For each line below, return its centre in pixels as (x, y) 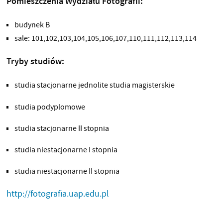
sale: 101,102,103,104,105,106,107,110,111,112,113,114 (105, 38)
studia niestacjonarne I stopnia (66, 149)
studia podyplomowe (50, 107)
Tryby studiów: (35, 61)
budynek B (32, 25)
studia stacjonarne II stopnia (61, 128)
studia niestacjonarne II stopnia (67, 171)
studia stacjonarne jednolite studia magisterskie (94, 85)
